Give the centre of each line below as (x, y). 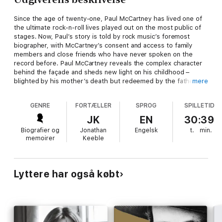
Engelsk (146, 130)
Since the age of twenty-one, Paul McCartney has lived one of (108, 18)
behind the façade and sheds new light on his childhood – (102, 72)
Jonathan (93, 130)
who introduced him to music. (59, 90)
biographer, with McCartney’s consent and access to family (103, 45)
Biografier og (40, 130)
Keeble (93, 138)
